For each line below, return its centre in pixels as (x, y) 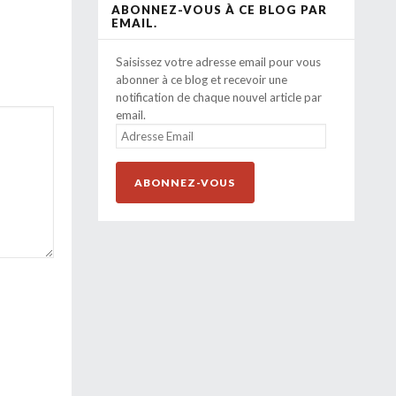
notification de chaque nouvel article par (219, 97)
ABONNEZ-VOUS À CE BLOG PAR (219, 9)
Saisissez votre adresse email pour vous (218, 61)
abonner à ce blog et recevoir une (202, 79)
